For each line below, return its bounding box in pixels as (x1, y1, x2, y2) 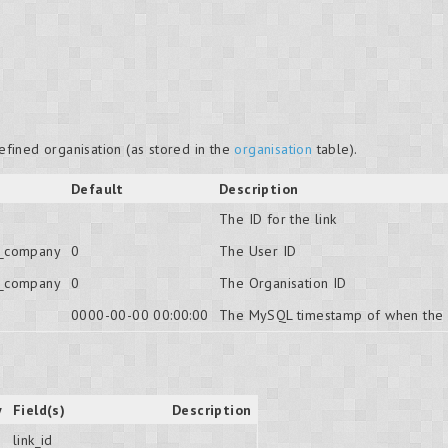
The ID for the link (219, 210, 337, 228)
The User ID (219, 242, 297, 260)
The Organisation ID (219, 274, 347, 292)
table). (312, 140, 358, 158)
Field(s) (13, 400, 66, 419)
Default (71, 180, 124, 198)
